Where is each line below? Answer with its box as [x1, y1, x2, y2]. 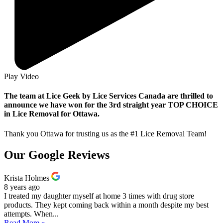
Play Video [4, 72, 39, 81]
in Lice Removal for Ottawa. [4, 110, 100, 118]
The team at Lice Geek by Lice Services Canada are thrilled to [4, 92, 213, 101]
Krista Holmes [4, 173, 49, 182]
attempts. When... [4, 209, 59, 218]
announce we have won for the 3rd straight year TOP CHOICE [4, 101, 218, 110]
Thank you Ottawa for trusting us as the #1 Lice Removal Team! [4, 129, 207, 138]
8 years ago [4, 182, 40, 191]
